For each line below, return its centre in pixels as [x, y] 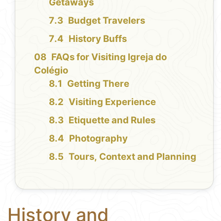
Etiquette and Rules [112, 120]
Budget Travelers [107, 21]
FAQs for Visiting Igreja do [109, 57]
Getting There [98, 84]
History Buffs [98, 39]
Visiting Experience [112, 102]
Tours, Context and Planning [133, 157]
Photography [99, 139]
